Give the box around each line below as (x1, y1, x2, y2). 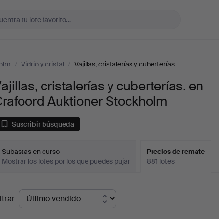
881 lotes (147, 157, 175, 166)
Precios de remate (147, 147, 205, 156)
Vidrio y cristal (21, 60, 64, 68)
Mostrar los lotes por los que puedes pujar (2, 157, 131, 166)
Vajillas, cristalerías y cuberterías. (74, 60, 176, 68)
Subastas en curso (2, 147, 60, 156)
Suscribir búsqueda (12, 119, 75, 129)
